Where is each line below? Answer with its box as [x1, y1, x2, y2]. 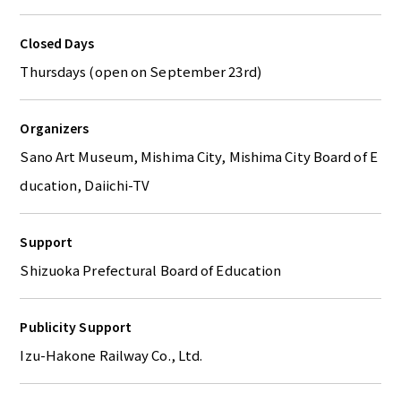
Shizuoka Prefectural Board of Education [20, 260, 282, 280]
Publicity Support [20, 318, 132, 337]
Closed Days [20, 34, 95, 53]
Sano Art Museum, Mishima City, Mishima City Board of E [20, 147, 378, 166]
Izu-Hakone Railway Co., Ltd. [20, 346, 203, 365]
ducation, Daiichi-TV [20, 175, 150, 195]
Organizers [20, 119, 90, 138]
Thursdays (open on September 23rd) [20, 62, 261, 81]
